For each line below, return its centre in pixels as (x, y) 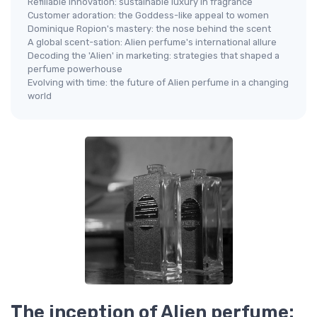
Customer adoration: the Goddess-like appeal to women (148, 15)
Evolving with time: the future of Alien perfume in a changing (158, 82)
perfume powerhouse (75, 69)
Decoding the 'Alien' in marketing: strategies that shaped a (154, 56)
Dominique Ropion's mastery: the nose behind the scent (149, 29)
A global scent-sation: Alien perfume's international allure (152, 42)
